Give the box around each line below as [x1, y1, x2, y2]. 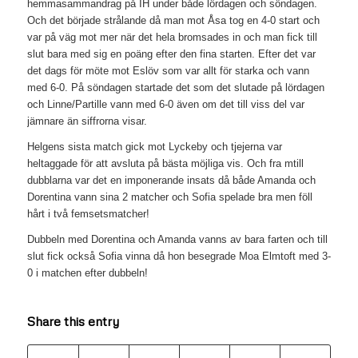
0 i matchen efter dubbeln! [26, 267, 148, 280]
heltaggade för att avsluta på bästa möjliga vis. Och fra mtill [26, 157, 304, 170]
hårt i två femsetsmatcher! [26, 208, 149, 221]
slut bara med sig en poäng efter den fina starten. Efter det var [26, 48, 316, 61]
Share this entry [26, 312, 119, 329]
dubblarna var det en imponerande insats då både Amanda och [26, 174, 316, 187]
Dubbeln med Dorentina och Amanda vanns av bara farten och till [26, 233, 328, 246]
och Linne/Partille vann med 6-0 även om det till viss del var [26, 98, 304, 111]
